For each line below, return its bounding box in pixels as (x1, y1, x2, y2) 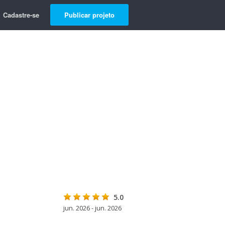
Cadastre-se (3, 10, 39, 20)
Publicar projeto (64, 10, 115, 20)
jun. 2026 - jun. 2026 (63, 203, 122, 212)
